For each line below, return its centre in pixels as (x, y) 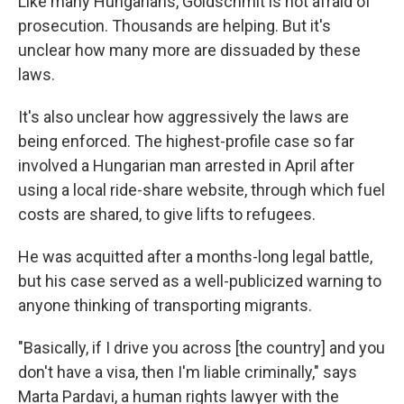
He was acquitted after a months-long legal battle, (195, 256)
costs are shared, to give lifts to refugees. (167, 214)
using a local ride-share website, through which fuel (202, 189)
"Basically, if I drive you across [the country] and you (202, 347)
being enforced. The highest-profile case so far (186, 141)
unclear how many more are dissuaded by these (189, 50)
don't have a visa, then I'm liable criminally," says (188, 372)
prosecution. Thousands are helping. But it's (174, 25)
